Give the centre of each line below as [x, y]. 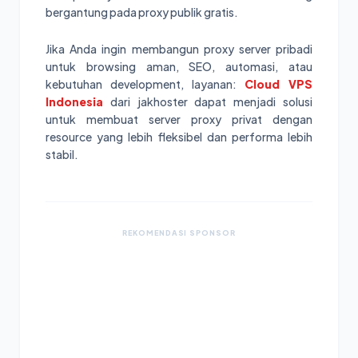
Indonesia [74, 101]
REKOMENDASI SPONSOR [179, 233]
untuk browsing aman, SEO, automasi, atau [179, 66]
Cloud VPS [278, 84]
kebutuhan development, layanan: [145, 84]
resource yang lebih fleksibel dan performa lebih [179, 136]
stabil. [62, 154]
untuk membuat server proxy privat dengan [179, 119]
